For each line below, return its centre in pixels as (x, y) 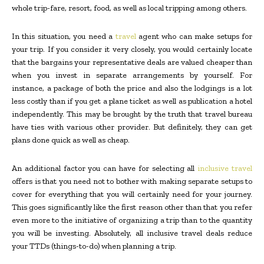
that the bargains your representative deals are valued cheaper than (132, 62)
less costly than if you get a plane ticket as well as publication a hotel (132, 101)
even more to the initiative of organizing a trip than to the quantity (132, 220)
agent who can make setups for (194, 36)
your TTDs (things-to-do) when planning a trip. (94, 246)
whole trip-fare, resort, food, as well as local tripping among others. (129, 8)
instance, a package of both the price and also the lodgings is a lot (132, 88)
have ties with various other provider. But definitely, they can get (132, 127)
